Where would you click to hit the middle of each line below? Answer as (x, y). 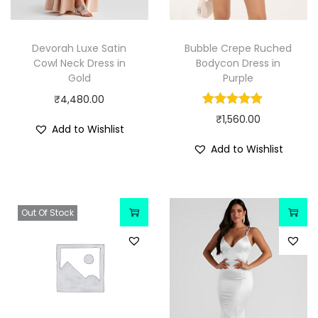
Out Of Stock (48, 213)
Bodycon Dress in (238, 64)
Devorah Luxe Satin (79, 49)
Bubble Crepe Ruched (238, 49)
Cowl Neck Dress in (79, 64)
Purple (238, 78)
